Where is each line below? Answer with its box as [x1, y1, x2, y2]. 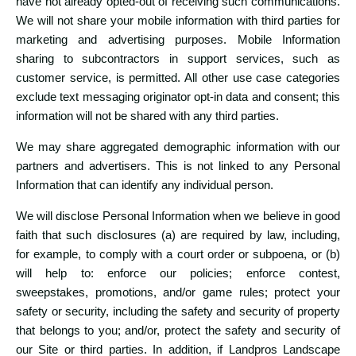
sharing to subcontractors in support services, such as [16, 52, 340, 66]
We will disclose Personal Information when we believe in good [16, 209, 340, 223]
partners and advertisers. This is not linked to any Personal [16, 159, 340, 173]
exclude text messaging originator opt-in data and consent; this [16, 90, 340, 104]
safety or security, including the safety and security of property [16, 304, 340, 319]
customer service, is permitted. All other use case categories [16, 71, 340, 85]
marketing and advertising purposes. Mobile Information [16, 33, 340, 47]
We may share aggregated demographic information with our [16, 140, 340, 154]
